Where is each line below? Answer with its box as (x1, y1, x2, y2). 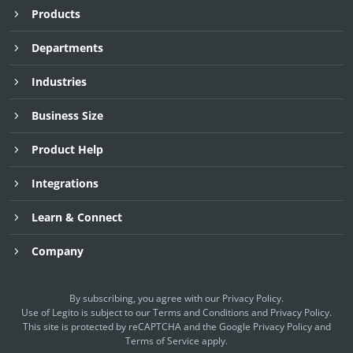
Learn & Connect (32, 209, 122, 225)
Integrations (32, 175, 98, 191)
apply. (199, 333, 228, 347)
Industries (32, 73, 87, 89)
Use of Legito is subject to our (21, 305, 153, 319)
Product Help (32, 141, 103, 157)
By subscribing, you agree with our (69, 291, 222, 305)
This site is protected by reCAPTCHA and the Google (22, 319, 253, 333)
